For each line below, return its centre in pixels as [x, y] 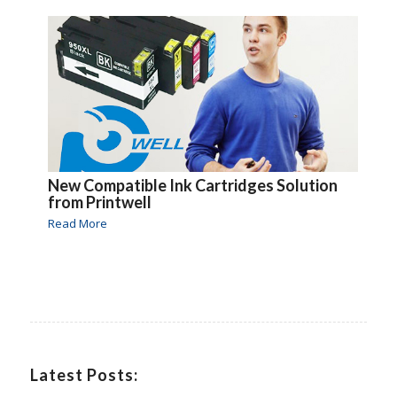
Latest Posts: [84, 375]
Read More [77, 224]
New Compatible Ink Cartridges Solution [192, 186]
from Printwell [99, 202]
